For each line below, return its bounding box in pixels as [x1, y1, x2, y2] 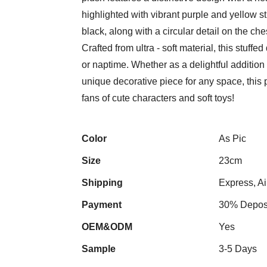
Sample [82, 244, 116, 254]
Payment [82, 200, 122, 210]
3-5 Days [219, 244, 257, 254]
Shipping [82, 178, 123, 188]
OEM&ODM [82, 222, 132, 232]
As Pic [219, 133, 246, 144]
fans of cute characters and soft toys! [82, 93, 234, 104]
